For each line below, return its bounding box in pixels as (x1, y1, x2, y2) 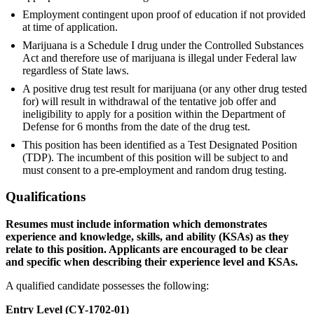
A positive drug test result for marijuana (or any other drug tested (22, 82, 307, 95)
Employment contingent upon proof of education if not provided (22, 8, 306, 20)
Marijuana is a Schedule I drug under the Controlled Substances (22, 39, 303, 51)
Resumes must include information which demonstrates (6, 218, 267, 231)
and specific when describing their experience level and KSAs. (6, 256, 298, 268)
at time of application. (22, 20, 118, 33)
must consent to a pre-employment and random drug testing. (22, 163, 287, 176)
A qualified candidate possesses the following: (6, 280, 209, 292)
